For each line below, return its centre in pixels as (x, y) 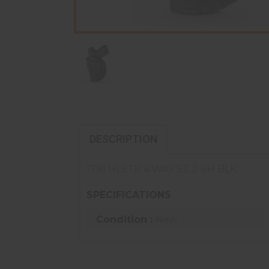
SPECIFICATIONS (129, 195)
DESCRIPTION (123, 139)
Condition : (126, 219)
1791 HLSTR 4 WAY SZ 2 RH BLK (162, 169)
